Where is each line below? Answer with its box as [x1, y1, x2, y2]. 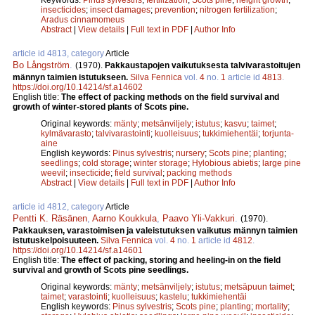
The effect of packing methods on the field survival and [61, 91, 279, 102]
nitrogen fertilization [200, 4, 275, 15]
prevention [155, 4, 195, 15]
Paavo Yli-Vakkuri [162, 212, 235, 224]
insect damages [90, 4, 150, 15]
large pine [262, 157, 301, 168]
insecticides [41, 4, 86, 15]
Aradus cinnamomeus [41, 14, 124, 25]
